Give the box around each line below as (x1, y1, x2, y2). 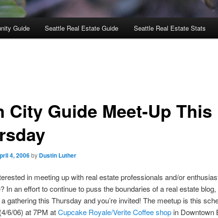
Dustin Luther (38, 150, 76, 160)
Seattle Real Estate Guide (45, 23, 119, 33)
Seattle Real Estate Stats (133, 23, 206, 33)
